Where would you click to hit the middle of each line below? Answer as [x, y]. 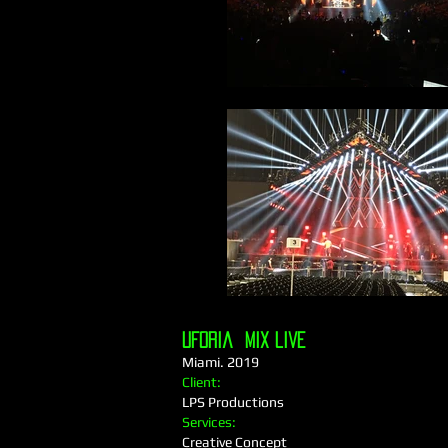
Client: [201, 382]
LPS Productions [233, 402]
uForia [207, 340]
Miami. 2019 [220, 362]
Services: [210, 422]
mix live [269, 340]
